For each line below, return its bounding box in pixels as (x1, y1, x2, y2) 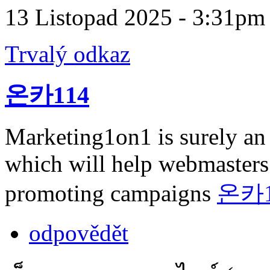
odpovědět (29, 220, 128, 246)
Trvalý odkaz (5, 40, 130, 67)
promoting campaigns (5, 180, 217, 206)
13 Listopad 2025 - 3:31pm (5, 4, 265, 30)
